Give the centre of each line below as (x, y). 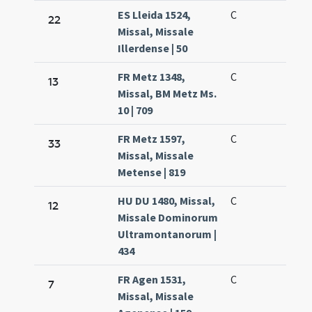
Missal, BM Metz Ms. (167, 94)
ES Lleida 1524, (155, 15)
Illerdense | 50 (153, 48)
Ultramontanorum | (167, 234)
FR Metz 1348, (152, 77)
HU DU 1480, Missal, (167, 201)
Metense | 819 (152, 172)
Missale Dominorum (168, 218)
